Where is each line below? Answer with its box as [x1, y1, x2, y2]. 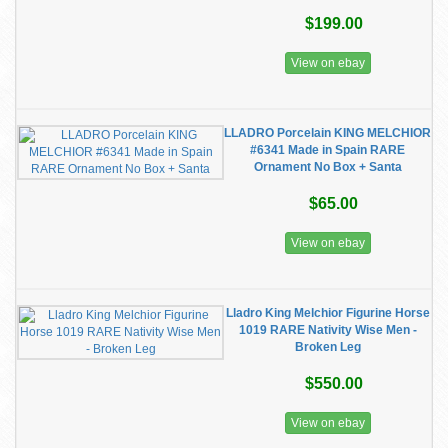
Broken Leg [294, 340, 361, 354]
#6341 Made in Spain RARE [250, 143, 405, 157]
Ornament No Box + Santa [253, 160, 402, 174]
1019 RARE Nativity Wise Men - [238, 323, 417, 337]
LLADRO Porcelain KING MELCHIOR [224, 126, 431, 140]
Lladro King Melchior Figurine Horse [225, 306, 430, 320]
